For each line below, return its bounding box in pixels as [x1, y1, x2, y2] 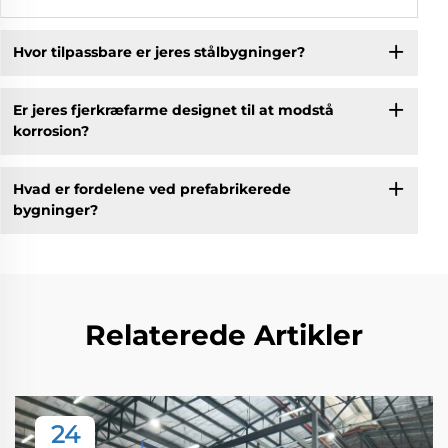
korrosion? [12, 122, 89, 141]
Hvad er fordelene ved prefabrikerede [12, 180, 291, 199]
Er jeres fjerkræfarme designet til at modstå [12, 101, 334, 120]
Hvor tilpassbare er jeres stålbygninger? [12, 43, 305, 62]
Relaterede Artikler [85, 317, 363, 352]
